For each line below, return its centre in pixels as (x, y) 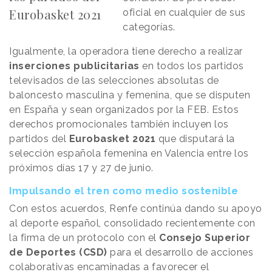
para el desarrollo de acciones (182, 253)
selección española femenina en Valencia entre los (129, 154)
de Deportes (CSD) (59, 253)
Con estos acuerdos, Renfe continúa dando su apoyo (136, 209)
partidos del (39, 139)
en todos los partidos (192, 66)
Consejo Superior (205, 238)
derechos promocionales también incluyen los (119, 124)
